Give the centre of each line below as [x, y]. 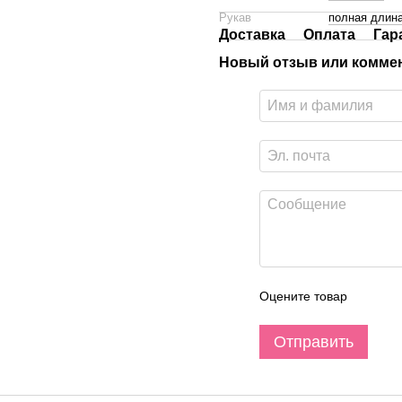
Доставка [252, 35]
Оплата [329, 35]
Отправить [314, 342]
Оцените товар [303, 296]
